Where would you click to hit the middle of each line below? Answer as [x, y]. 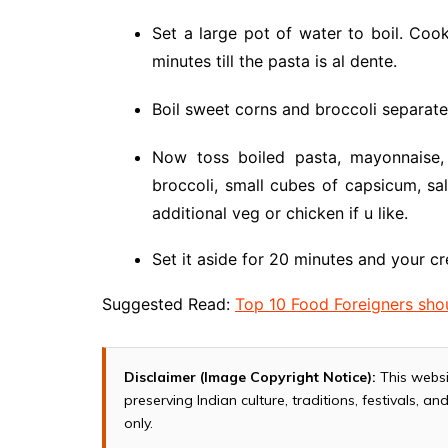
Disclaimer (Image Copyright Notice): [250, 376]
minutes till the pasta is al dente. [274, 60]
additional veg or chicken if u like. [280, 212]
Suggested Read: [168, 303]
